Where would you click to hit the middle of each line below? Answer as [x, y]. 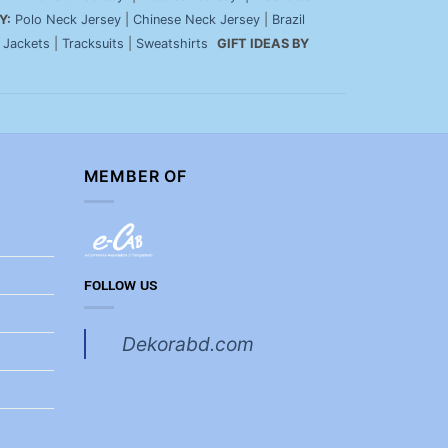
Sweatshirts [174, 43]
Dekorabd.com [187, 343]
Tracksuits [93, 43]
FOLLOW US [120, 286]
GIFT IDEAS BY [263, 43]
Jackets [26, 43]
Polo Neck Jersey [68, 19]
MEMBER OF [135, 176]
